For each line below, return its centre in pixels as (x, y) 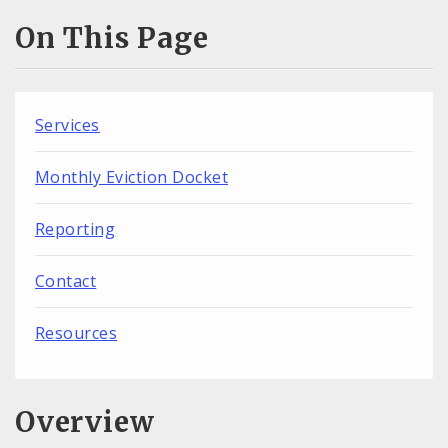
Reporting (75, 228)
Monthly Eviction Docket (132, 176)
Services (67, 124)
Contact (66, 280)
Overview (85, 422)
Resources (76, 332)
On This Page (112, 37)
